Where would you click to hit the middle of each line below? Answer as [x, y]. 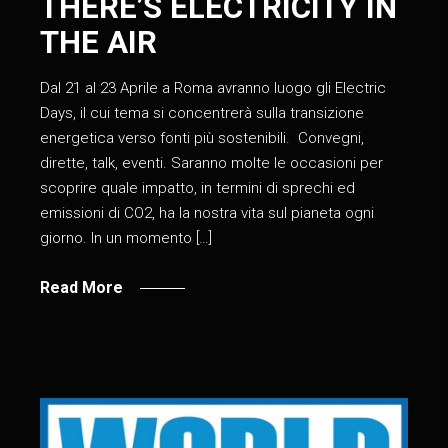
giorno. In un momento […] [126, 237]
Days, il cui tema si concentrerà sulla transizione [202, 112]
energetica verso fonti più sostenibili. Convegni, [202, 137]
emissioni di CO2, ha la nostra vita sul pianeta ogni [207, 212]
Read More [82, 287]
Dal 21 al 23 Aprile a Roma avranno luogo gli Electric [213, 87]
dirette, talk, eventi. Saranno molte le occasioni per [212, 162]
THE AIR [99, 42]
